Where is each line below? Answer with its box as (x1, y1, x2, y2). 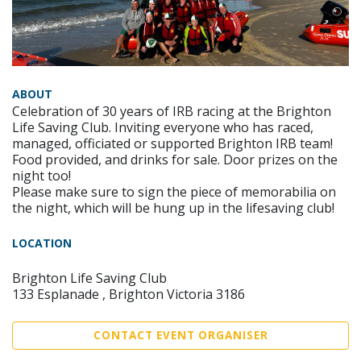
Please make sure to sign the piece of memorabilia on (12, 182, 336, 201)
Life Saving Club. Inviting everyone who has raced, (12, 118, 313, 136)
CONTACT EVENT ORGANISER (93, 327, 268, 342)
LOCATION (12, 234, 72, 251)
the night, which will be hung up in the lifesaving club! (12, 198, 334, 217)
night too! (12, 166, 71, 185)
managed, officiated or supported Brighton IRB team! (12, 134, 333, 152)
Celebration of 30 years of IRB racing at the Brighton (12, 102, 331, 120)
